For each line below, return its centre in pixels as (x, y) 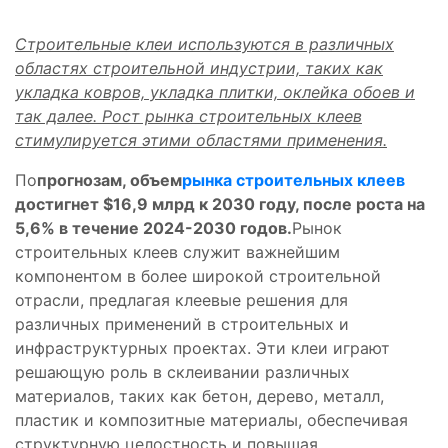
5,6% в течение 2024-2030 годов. (153, 227)
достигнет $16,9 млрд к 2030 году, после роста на (220, 203)
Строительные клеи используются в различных (204, 43)
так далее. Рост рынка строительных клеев (188, 115)
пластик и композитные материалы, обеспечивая (211, 419)
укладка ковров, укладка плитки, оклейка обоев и (215, 91)
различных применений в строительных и (182, 323)
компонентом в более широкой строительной (198, 275)
